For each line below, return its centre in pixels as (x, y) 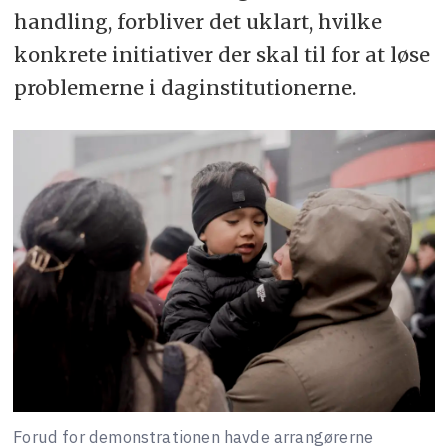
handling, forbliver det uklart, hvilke (197, 21)
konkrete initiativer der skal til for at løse (221, 54)
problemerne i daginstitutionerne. (184, 87)
